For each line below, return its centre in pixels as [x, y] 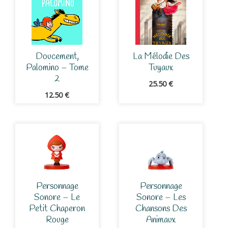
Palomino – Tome [57, 68]
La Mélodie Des [161, 57]
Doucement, [57, 57]
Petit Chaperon [57, 209]
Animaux [161, 220]
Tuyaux [161, 68]
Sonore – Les [161, 197]
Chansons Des [161, 209]
